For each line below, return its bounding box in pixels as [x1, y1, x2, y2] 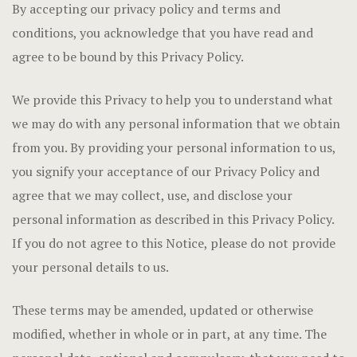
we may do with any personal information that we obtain [12, 115, 340, 132]
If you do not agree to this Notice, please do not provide [12, 234, 335, 252]
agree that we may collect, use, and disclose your [12, 186, 292, 204]
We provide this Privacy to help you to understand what [12, 91, 333, 108]
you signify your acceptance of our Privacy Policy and [12, 163, 320, 180]
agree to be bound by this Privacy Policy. [12, 48, 246, 65]
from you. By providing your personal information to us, [12, 139, 335, 156]
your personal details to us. [12, 258, 169, 276]
